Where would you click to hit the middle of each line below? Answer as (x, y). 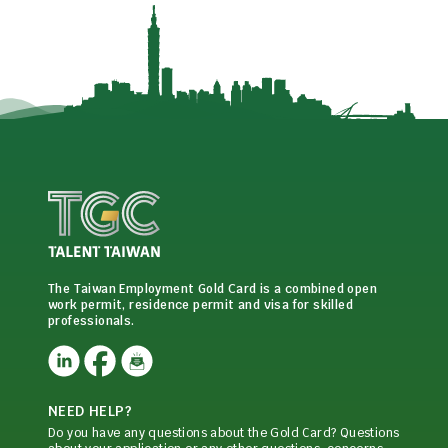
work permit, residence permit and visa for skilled (200, 304)
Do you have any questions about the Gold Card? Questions (224, 432)
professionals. (91, 320)
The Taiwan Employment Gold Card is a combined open (212, 288)
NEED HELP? (90, 410)
